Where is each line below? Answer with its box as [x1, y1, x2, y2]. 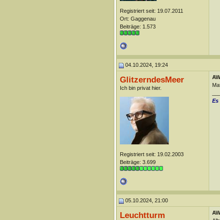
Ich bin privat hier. [119, 85, 162, 91]
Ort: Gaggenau [119, 16, 156, 22]
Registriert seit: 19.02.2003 [119, 151, 184, 157]
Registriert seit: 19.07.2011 [119, 8, 183, 14]
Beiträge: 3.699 [119, 159, 156, 165]
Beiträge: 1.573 [119, 24, 156, 29]
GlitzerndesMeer [119, 75, 184, 84]
